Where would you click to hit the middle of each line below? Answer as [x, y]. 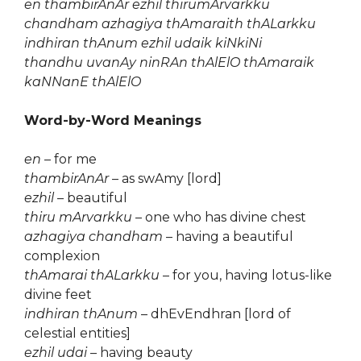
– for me [69, 159]
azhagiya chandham [93, 237]
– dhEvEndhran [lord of [214, 314]
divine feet [58, 295]
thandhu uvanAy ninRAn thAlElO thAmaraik [169, 62]
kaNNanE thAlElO [83, 82]
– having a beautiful [228, 237]
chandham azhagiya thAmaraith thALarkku [170, 24]
